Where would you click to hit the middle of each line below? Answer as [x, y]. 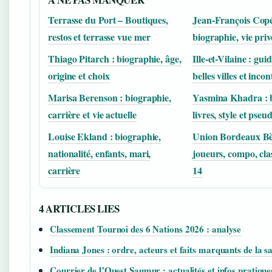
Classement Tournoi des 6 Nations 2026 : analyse [146, 229]
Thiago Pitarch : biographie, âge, [115, 58]
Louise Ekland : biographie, [105, 136]
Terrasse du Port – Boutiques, [108, 19]
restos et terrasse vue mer [99, 36]
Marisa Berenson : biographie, [110, 97]
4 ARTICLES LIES [79, 208]
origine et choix [79, 75]
